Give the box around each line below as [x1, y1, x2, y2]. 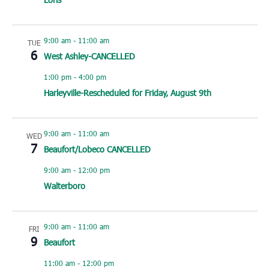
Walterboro [43, 180, 85, 192]
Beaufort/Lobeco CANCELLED [43, 144, 151, 156]
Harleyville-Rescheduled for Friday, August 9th [43, 87, 211, 99]
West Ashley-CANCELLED [43, 50, 135, 62]
